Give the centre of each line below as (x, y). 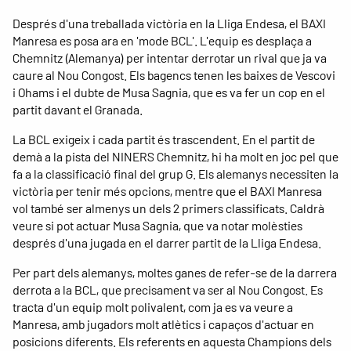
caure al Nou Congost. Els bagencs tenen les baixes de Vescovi (174, 74)
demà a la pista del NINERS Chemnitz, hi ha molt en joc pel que (175, 156)
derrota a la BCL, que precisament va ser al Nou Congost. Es (168, 289)
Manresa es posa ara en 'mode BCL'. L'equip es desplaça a (162, 40)
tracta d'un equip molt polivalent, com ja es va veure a (153, 306)
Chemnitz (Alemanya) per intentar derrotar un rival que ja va (170, 57)
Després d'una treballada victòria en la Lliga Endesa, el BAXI (169, 23)
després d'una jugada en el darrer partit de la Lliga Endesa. (167, 242)
